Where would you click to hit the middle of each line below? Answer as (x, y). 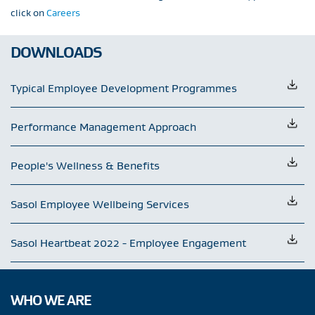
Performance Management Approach (103, 127)
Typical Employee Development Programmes (124, 88)
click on (28, 13)
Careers (63, 13)
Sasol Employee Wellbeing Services (100, 204)
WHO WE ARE (51, 300)
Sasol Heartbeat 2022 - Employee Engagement (128, 243)
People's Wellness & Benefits (85, 165)
